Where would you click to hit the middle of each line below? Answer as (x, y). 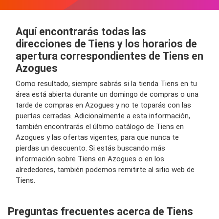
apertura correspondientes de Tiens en (109, 56)
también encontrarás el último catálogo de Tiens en (100, 127)
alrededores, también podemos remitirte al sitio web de (105, 170)
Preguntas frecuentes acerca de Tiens (100, 211)
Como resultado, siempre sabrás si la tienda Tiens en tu (106, 84)
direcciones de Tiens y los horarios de (106, 44)
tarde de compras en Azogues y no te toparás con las (103, 105)
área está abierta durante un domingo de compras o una (107, 94)
